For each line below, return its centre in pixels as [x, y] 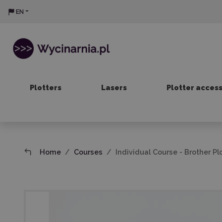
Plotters [45, 87]
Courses [88, 152]
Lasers [114, 87]
